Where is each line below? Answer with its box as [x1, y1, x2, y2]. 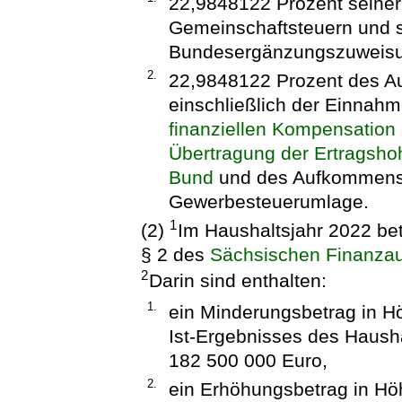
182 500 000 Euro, [168, 350, 328, 371]
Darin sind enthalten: [149, 270, 328, 292]
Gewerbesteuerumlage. [168, 190, 369, 212]
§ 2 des [141, 244, 211, 266]
